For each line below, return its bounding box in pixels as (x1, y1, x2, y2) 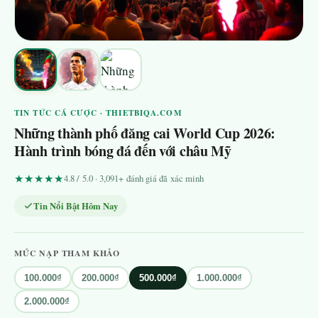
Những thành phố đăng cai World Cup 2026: (14, 123, 276, 143)
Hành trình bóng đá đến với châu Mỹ (14, 141, 231, 161)
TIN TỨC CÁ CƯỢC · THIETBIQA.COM (14, 106, 182, 119)
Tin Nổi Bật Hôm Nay (33, 199, 118, 212)
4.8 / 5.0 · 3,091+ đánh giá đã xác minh (64, 172, 204, 185)
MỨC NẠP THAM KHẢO (14, 247, 121, 259)
